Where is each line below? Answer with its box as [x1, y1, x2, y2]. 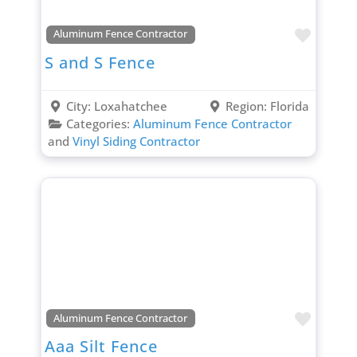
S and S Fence [44, 51, 155, 73]
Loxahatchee [93, 97, 167, 114]
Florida [270, 97, 310, 114]
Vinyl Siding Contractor [72, 132, 200, 149]
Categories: [65, 115, 133, 131]
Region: [226, 97, 271, 114]
